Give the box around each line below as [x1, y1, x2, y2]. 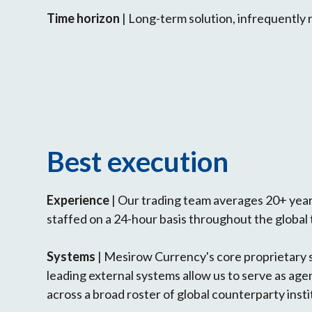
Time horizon [47, 10, 120, 26]
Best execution [47, 144, 229, 178]
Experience [47, 192, 112, 208]
